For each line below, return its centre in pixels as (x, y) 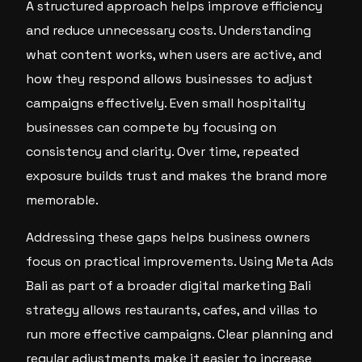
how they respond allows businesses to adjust (170, 79)
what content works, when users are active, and (174, 55)
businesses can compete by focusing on (152, 127)
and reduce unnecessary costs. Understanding (169, 30)
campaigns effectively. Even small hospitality (166, 103)
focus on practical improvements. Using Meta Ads (180, 261)
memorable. (63, 200)
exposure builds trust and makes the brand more (177, 176)
